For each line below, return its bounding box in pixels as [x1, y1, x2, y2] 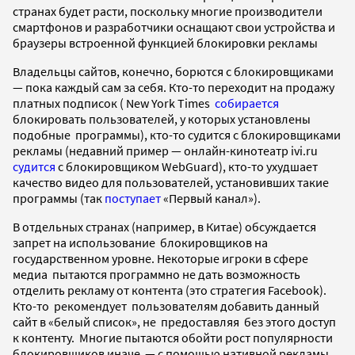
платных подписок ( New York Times [13, 94, 215, 111]
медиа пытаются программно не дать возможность [13, 265, 300, 282]
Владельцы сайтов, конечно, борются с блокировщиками [13, 63, 334, 79]
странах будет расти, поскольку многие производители [13, 2, 323, 19]
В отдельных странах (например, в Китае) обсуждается [13, 218, 316, 235]
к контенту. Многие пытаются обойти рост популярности [13, 329, 333, 345]
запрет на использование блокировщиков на [13, 234, 268, 250]
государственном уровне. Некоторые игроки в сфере [13, 250, 308, 266]
